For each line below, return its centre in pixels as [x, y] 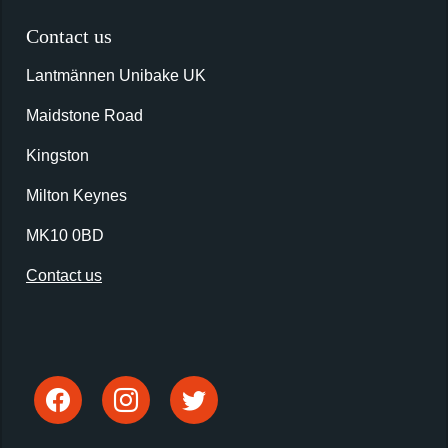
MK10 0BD [69, 235]
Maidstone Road [84, 115]
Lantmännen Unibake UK [116, 75]
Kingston [57, 155]
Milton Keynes [76, 195]
